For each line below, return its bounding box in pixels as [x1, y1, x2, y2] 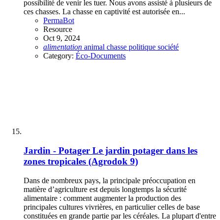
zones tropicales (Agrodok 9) [24, 156, 138, 167]
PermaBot [43, 16, 74, 25]
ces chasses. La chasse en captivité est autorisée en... [24, 7, 185, 16]
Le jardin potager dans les [92, 145, 197, 156]
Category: [43, 52, 76, 60]
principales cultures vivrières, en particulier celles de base [24, 202, 200, 211]
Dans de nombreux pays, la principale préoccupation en [24, 176, 195, 185]
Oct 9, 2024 [43, 34, 80, 43]
